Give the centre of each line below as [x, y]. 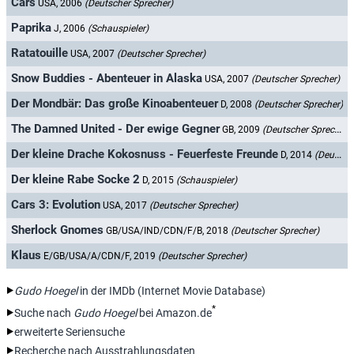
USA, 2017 [126, 206]
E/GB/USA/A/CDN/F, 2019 [101, 256]
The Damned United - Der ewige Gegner [115, 129]
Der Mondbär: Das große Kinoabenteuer [115, 104]
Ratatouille [40, 53]
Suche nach [44, 313]
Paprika [31, 28]
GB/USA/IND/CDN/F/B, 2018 [168, 231]
